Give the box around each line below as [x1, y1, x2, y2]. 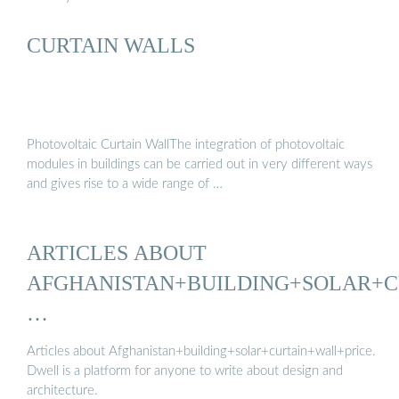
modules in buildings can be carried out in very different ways [27, 157, 372, 171]
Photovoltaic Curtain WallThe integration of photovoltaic [27, 137, 345, 151]
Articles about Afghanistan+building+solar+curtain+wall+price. [27, 345, 376, 359]
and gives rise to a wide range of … [27, 176, 223, 191]
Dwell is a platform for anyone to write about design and [27, 364, 343, 379]
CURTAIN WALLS [27, 33, 195, 58]
